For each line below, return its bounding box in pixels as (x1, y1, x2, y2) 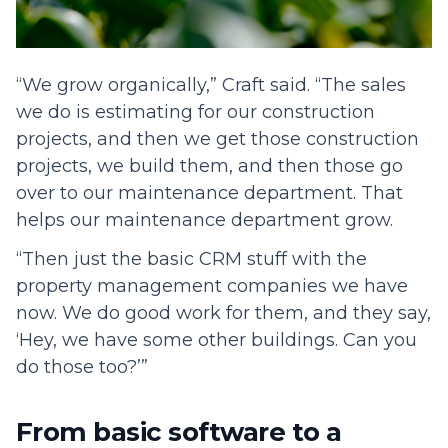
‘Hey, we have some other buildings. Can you (16, 329, 417, 352)
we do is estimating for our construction (16, 101, 375, 124)
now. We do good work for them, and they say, (16, 302, 431, 325)
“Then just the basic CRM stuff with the (16, 248, 367, 271)
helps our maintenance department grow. (16, 209, 393, 232)
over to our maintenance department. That (16, 182, 403, 205)
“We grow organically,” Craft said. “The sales (16, 74, 406, 97)
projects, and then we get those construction (16, 128, 419, 151)
